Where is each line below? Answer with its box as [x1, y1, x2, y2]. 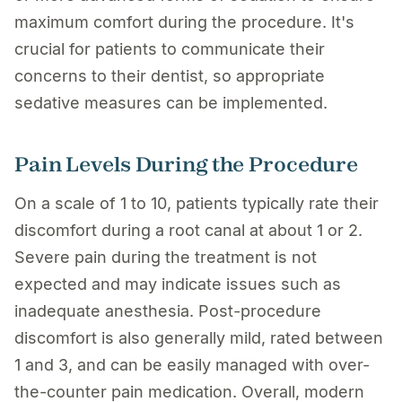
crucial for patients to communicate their [14, 39, 325, 59]
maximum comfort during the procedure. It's [14, 13, 354, 32]
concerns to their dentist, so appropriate [14, 66, 325, 86]
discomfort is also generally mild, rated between [14, 328, 383, 348]
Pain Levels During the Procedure [14, 152, 358, 178]
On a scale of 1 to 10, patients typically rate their [14, 194, 379, 214]
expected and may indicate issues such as [14, 275, 341, 294]
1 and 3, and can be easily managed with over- [14, 355, 370, 375]
